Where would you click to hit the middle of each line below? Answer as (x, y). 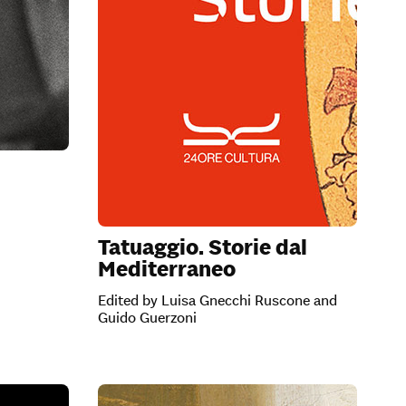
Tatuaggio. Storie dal (203, 248)
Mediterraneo (167, 270)
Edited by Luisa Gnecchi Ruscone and (217, 300)
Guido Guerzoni (147, 317)
